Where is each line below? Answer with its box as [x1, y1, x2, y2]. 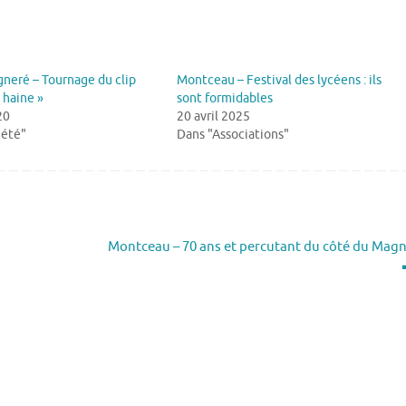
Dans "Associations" [177, 126, 290, 142]
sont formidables [177, 90, 274, 106]
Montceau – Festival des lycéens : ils [177, 72, 382, 88]
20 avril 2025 [177, 108, 251, 124]
